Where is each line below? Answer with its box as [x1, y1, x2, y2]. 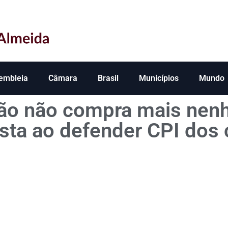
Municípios [139, 73, 179, 83]
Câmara [48, 73, 77, 83]
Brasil [98, 73, 119, 83]
